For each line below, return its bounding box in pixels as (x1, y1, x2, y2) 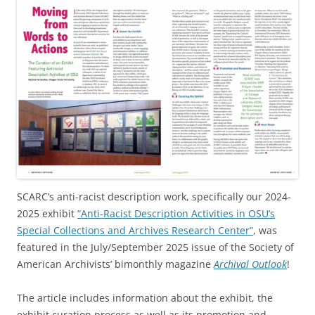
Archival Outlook (214, 257, 287, 271)
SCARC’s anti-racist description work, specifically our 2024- (17, 189, 291, 203)
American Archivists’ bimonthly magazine (17, 257, 214, 271)
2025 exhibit (17, 206, 77, 220)
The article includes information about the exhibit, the (17, 290, 273, 304)
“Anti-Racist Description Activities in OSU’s (77, 206, 275, 220)
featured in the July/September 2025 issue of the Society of (17, 240, 294, 254)
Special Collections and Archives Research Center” (17, 223, 253, 237)
